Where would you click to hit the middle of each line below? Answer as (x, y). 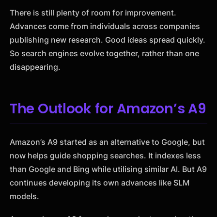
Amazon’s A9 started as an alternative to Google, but (107, 142)
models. (24, 196)
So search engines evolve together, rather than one (104, 54)
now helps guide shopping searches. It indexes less (105, 155)
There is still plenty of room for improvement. (93, 13)
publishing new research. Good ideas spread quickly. (108, 40)
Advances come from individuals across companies (105, 26)
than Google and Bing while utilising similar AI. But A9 (108, 169)
